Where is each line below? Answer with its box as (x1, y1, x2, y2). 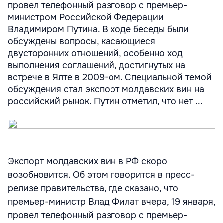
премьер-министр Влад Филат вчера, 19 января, (8, 196, 215, 207)
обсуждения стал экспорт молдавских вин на (8, 84, 204, 95)
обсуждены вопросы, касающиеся (8, 36, 155, 47)
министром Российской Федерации (8, 12, 164, 23)
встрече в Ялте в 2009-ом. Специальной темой (8, 72, 212, 83)
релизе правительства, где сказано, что (8, 183, 178, 194)
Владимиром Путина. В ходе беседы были (8, 24, 189, 35)
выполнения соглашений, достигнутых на (8, 60, 185, 71)
